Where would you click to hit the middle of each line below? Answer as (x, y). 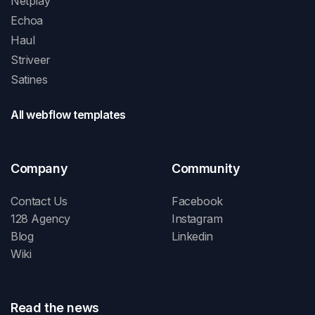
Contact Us (39, 201)
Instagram (197, 218)
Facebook (197, 201)
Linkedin (192, 236)
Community (206, 168)
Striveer (31, 59)
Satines (29, 79)
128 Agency (40, 218)
